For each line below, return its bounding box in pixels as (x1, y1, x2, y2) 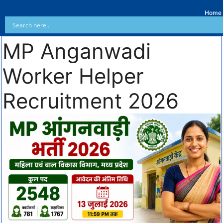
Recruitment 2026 (2, 88, 179, 113)
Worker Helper (2, 63, 144, 89)
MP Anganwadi (2, 38, 151, 64)
